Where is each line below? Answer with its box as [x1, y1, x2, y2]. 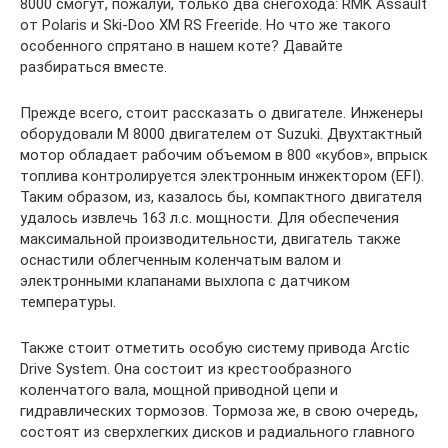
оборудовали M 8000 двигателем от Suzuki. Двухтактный [20, 124, 422, 143]
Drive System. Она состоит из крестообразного [20, 359, 352, 378]
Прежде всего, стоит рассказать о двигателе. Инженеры [20, 103, 423, 122]
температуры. [20, 292, 116, 311]
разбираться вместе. [20, 57, 167, 76]
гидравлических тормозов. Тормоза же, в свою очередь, [20, 401, 418, 420]
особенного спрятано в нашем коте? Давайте [20, 36, 343, 55]
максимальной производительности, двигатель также [20, 229, 401, 248]
